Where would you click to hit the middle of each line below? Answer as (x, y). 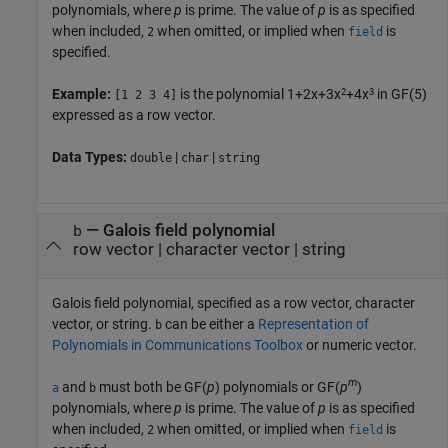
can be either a (210, 323)
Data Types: (91, 157)
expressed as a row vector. (134, 115)
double (151, 158)
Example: (83, 94)
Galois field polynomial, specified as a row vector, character (233, 302)
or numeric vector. (360, 344)
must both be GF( (151, 386)
